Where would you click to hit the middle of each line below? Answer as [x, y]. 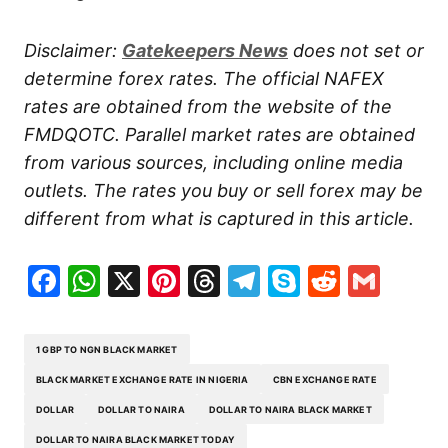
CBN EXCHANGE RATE [324, 379]
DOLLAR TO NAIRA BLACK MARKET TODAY [136, 439]
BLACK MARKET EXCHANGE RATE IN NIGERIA [142, 379]
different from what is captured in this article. [219, 219]
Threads [282, 281]
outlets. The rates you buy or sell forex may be [223, 191]
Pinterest [248, 281]
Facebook [134, 281]
